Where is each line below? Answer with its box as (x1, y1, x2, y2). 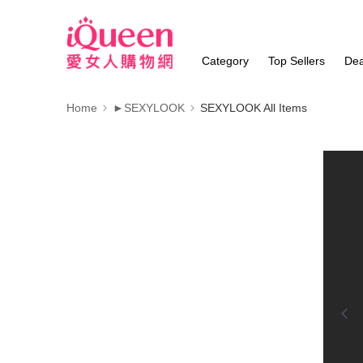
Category (202, 54, 250, 67)
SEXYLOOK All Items (200, 101, 307, 114)
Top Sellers (268, 54, 326, 67)
